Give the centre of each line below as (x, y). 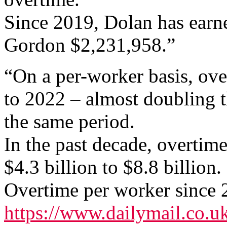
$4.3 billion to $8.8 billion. (113, 167)
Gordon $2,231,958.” (90, 45)
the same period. (69, 121)
